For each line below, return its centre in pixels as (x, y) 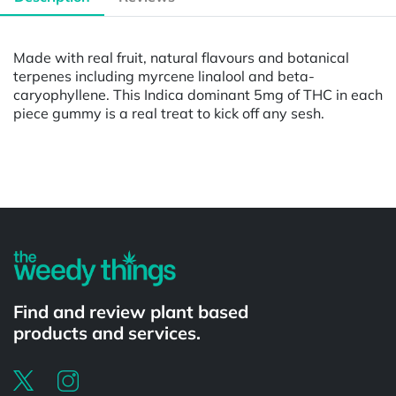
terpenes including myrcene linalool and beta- (164, 76)
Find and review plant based (131, 311)
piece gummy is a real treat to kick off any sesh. (169, 113)
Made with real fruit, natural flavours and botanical (181, 57)
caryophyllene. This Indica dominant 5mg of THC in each (198, 94)
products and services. (107, 332)
